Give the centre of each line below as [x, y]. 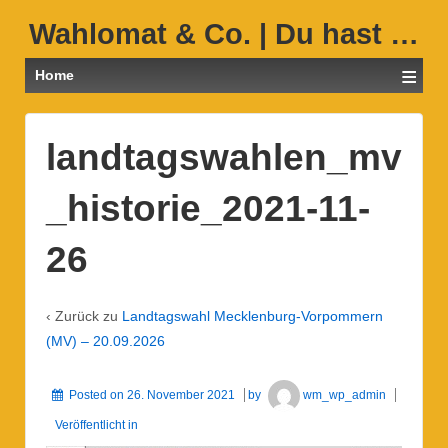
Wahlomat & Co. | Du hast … [224, 34]
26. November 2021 [181, 394]
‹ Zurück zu [84, 315]
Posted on [98, 394]
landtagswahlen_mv [224, 158]
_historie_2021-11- [208, 209]
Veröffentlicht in [96, 425]
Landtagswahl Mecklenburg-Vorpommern [252, 315]
